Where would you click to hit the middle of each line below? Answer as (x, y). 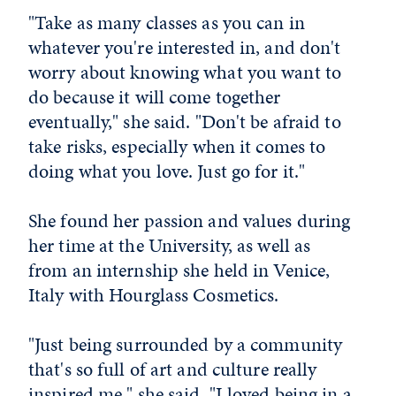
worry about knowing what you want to (185, 72)
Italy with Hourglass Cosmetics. (154, 294)
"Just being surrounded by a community (186, 344)
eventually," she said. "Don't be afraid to (185, 121)
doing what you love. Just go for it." (167, 171)
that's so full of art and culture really (173, 369)
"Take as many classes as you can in (167, 22)
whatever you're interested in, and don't (185, 47)
